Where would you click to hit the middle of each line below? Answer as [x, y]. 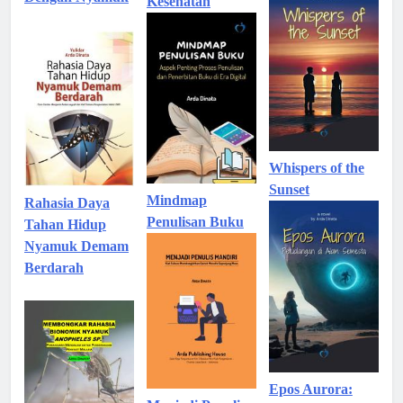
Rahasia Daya [67, 202]
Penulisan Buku [195, 222]
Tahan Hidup [65, 224]
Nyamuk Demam [76, 246]
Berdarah [54, 267]
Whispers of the [316, 168]
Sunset [289, 190]
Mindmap [176, 201]
